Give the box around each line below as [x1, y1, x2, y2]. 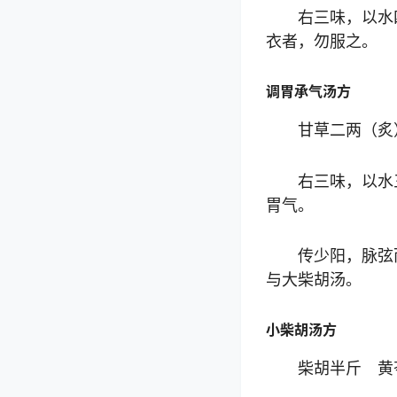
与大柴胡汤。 [266, 270, 362, 290]
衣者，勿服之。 [266, 32, 378, 51]
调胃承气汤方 [266, 82, 351, 100]
